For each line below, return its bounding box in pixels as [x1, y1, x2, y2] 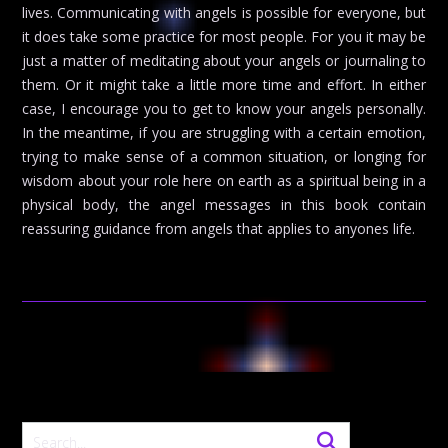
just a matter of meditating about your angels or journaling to [22, 51, 426, 71]
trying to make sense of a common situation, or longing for [22, 147, 426, 167]
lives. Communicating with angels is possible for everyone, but [22, 3, 426, 23]
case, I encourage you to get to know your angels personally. [22, 99, 426, 119]
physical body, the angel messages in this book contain [22, 195, 426, 215]
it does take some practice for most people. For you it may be [22, 27, 426, 47]
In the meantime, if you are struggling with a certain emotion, [22, 123, 426, 143]
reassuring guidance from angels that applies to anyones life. [22, 219, 415, 239]
